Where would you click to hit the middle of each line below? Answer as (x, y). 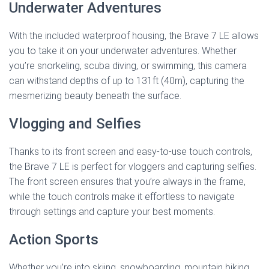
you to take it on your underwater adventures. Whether (123, 51)
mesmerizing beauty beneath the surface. (95, 96)
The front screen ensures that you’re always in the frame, (127, 182)
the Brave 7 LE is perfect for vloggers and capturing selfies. (133, 167)
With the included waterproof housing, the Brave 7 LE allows (134, 36)
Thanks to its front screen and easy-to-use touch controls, (131, 152)
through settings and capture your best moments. (112, 212)
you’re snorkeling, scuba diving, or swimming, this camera (128, 66)
